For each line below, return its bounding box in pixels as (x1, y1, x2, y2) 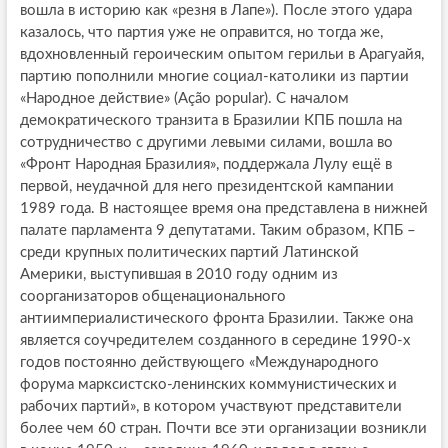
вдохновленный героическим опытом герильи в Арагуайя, (19, 46, 424, 62)
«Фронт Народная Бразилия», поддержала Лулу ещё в (19, 156, 392, 172)
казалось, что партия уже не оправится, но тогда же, (19, 24, 383, 40)
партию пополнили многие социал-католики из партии (19, 68, 409, 84)
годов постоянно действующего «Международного (19, 354, 379, 370)
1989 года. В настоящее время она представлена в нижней (19, 200, 428, 216)
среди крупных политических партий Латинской (19, 244, 359, 260)
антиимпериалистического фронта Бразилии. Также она (19, 310, 413, 326)
